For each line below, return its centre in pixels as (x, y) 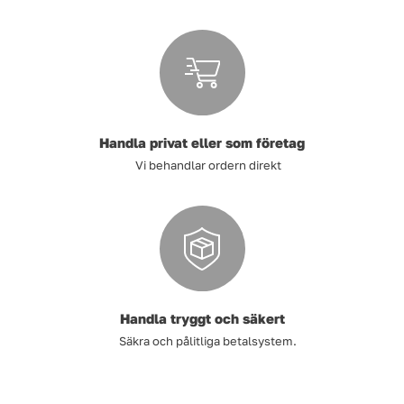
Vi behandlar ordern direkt (208, 165)
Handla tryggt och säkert (202, 319)
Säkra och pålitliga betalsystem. (208, 341)
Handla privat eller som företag (202, 143)
